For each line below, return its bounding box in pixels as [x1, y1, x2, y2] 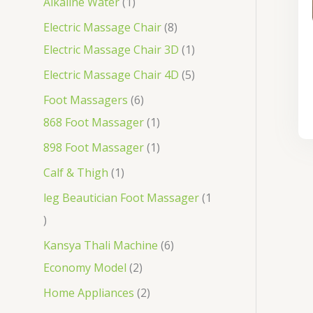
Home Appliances [43, 284, 134, 300]
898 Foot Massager [43, 139, 144, 155]
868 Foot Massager [43, 114, 144, 130]
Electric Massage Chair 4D [43, 66, 179, 82]
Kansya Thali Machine [43, 237, 158, 253]
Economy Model [43, 259, 126, 275]
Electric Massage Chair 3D [43, 41, 179, 57]
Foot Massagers [43, 92, 128, 108]
